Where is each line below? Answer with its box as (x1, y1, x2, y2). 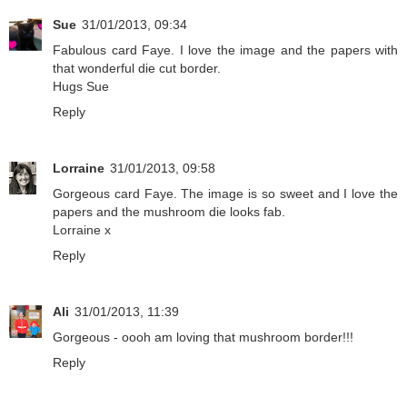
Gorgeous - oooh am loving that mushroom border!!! (53, 330, 353, 345)
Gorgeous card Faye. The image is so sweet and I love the (53, 186, 398, 202)
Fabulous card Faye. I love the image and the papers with (53, 43, 398, 58)
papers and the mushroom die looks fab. (53, 204, 285, 220)
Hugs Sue (53, 79, 109, 94)
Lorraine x (53, 223, 111, 238)
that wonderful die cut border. (53, 61, 221, 76)
